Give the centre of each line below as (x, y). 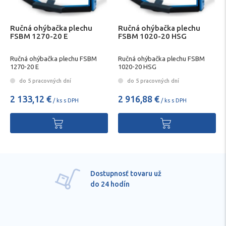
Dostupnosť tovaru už (126, 174)
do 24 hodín (110, 184)
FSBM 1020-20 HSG (152, 36)
